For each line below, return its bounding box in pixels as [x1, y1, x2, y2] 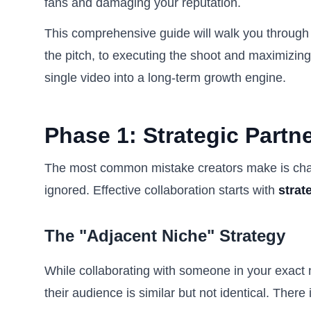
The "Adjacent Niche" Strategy [44, 226, 285, 245]
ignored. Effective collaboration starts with [44, 183, 278, 197]
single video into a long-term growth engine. [44, 71, 286, 85]
